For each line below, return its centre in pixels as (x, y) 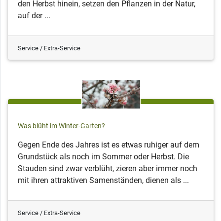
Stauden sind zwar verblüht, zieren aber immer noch (108, 169)
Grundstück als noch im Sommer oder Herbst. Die (103, 157)
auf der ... (34, 16)
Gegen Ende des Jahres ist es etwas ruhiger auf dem (109, 145)
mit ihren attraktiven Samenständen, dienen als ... (103, 181)
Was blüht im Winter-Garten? (61, 126)
